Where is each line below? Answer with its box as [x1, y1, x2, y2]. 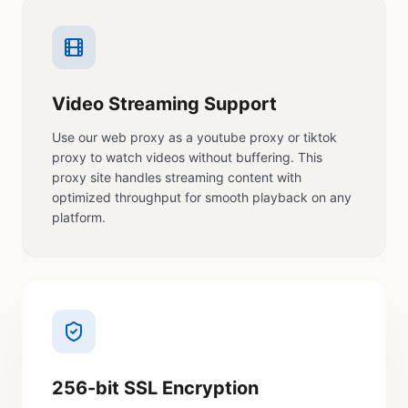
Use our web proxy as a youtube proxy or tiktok [52, 129, 337, 145]
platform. [52, 209, 106, 225]
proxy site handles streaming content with [52, 169, 301, 185]
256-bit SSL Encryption [52, 377, 259, 399]
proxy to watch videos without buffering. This [52, 149, 322, 165]
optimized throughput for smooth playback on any [52, 189, 352, 205]
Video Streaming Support [52, 93, 277, 115]
